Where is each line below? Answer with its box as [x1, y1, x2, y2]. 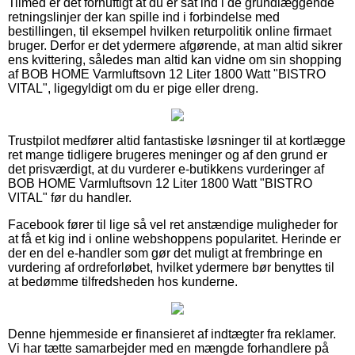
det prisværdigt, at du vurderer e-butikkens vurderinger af [8, 162, 324, 176]
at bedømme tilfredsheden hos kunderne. [8, 274, 238, 288]
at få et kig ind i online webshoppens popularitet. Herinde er [8, 231, 341, 246]
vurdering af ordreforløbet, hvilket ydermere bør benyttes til [8, 260, 334, 274]
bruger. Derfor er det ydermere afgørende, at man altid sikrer [8, 38, 342, 52]
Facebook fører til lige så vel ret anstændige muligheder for [8, 217, 338, 231]
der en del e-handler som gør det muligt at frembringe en [8, 246, 323, 260]
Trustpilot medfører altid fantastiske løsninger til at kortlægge [8, 133, 345, 147]
